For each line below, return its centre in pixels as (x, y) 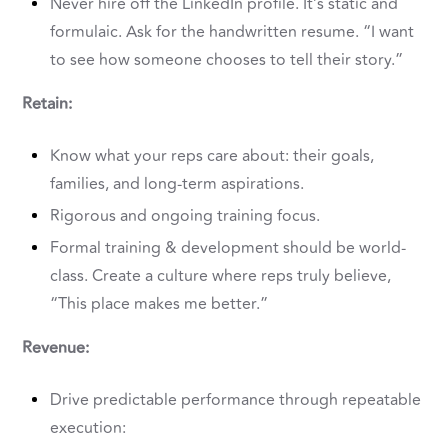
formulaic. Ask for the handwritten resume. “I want (232, 32)
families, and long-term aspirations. (177, 184)
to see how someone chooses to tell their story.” (227, 60)
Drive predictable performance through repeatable (236, 400)
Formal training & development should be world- (228, 248)
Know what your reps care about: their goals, (212, 156)
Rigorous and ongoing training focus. (185, 216)
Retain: (47, 104)
